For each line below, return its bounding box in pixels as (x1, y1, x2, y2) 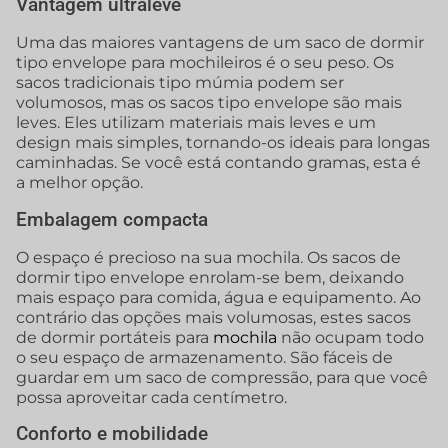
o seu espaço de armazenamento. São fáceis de (16, 347, 393, 367)
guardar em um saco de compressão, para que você (16, 367, 428, 387)
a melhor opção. (16, 173, 143, 193)
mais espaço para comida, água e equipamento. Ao (16, 287, 421, 307)
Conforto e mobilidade (16, 422, 208, 446)
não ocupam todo (277, 327, 424, 347)
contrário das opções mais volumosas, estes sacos (16, 307, 411, 327)
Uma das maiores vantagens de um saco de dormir (16, 33, 424, 53)
